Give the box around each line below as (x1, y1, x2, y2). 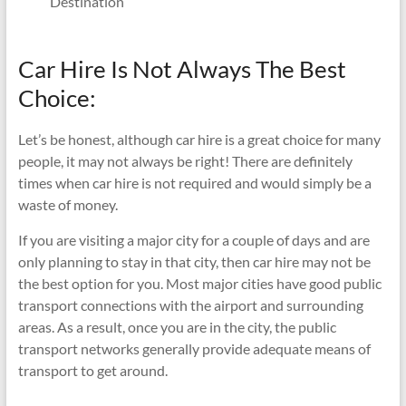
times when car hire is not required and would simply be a (17, 173, 372, 191)
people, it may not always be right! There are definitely (17, 151, 353, 169)
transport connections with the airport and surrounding (17, 295, 363, 314)
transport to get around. (17, 361, 168, 379)
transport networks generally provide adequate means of (17, 339, 371, 357)
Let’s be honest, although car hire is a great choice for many (17, 130, 381, 148)
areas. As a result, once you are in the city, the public (17, 317, 336, 335)
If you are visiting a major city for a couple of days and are (17, 230, 370, 248)
